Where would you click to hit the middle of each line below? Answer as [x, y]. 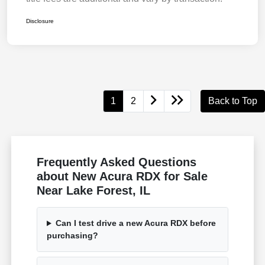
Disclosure [40, 21]
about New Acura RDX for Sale [122, 177]
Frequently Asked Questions [117, 162]
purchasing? [73, 236]
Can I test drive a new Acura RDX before [135, 223]
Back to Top [233, 101]
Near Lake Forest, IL [94, 191]
